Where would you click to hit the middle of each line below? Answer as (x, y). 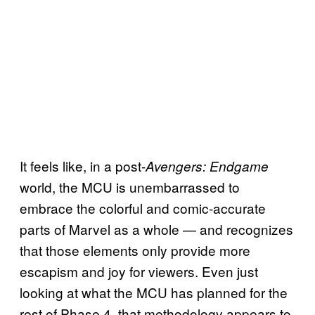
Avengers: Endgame (207, 166)
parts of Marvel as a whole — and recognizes (156, 229)
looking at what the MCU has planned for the (154, 292)
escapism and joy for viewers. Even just (139, 271)
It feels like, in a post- (83, 165)
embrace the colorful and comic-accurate (143, 207)
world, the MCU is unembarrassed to (130, 186)
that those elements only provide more (135, 250)
